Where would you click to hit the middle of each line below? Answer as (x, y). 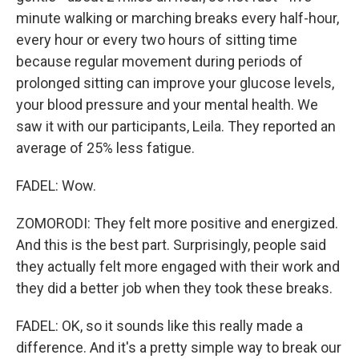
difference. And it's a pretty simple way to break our (179, 347)
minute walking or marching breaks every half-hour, (177, 18)
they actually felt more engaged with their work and (178, 266)
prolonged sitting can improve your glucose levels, (175, 83)
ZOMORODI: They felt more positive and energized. (177, 223)
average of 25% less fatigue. (105, 147)
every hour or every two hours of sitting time (157, 39)
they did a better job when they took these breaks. (174, 288)
